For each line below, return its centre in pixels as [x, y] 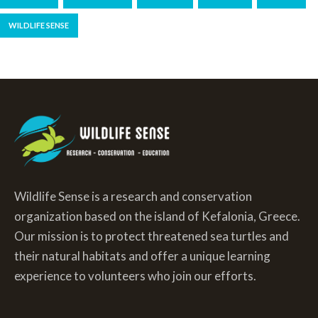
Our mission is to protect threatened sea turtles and [152, 236]
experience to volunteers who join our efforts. [135, 275]
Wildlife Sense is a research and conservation [133, 196]
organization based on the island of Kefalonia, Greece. [157, 216]
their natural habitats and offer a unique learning [142, 256]
